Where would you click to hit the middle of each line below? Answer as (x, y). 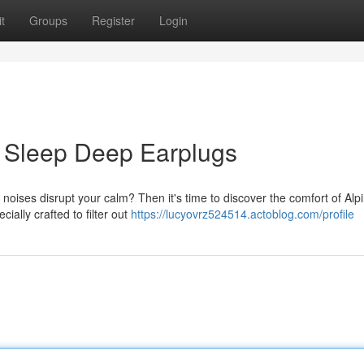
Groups (48, 20)
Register (113, 20)
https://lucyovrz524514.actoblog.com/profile (243, 214)
